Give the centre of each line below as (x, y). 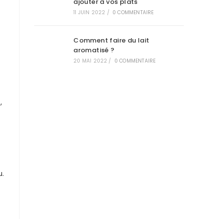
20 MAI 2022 (90, 61)
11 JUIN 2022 (89, 12)
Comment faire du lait (111, 40)
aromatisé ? (94, 50)
